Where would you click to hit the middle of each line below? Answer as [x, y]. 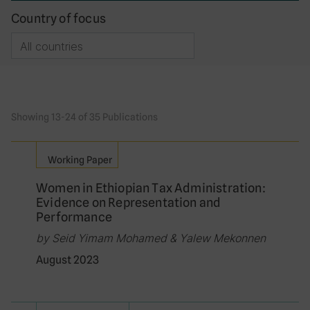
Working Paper [80, 160]
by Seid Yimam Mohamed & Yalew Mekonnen [151, 238]
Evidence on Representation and [129, 202]
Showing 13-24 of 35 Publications [84, 117]
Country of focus [58, 18]
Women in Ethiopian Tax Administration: [151, 188]
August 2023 [67, 260]
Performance [74, 217]
